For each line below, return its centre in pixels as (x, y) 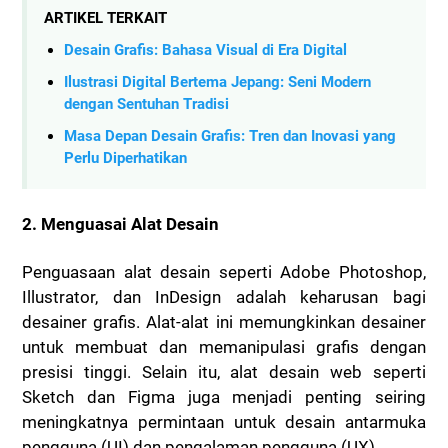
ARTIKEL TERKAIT (105, 17)
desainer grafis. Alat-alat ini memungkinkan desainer (224, 321)
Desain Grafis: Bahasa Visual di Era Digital (205, 49)
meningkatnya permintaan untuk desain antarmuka (224, 421)
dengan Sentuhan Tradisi (146, 103)
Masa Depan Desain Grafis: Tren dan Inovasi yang (230, 136)
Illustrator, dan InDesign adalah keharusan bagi (224, 296)
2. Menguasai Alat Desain (120, 224)
